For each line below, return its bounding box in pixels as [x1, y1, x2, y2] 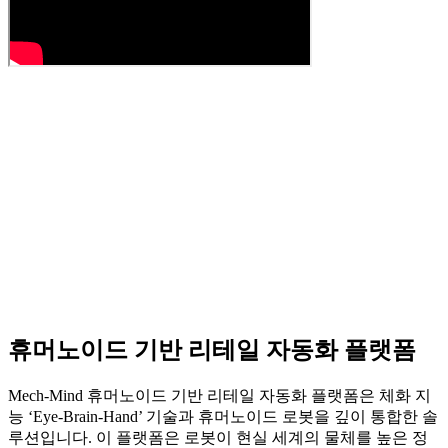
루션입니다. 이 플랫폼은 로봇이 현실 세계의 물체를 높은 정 [8, 428, 428, 446]
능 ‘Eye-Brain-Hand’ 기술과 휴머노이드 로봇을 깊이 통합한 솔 [8, 407, 438, 425]
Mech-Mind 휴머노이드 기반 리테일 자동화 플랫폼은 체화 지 [8, 386, 431, 404]
